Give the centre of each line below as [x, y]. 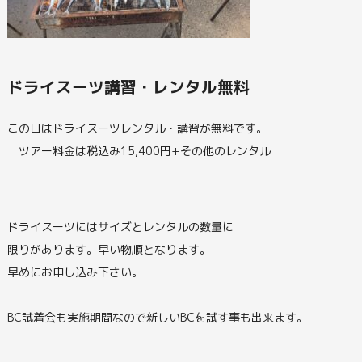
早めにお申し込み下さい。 [75, 271]
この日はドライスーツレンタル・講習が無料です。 [137, 128]
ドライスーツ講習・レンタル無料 [128, 86]
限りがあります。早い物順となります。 [109, 249]
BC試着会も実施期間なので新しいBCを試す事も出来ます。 [157, 317]
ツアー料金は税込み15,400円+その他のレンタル [139, 150]
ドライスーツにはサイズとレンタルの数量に [120, 226]
